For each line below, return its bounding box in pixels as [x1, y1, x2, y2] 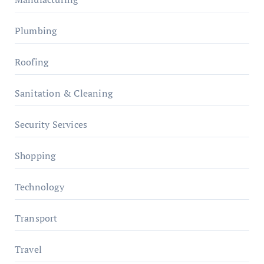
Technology [14, 180, 64, 193]
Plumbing [14, 24, 57, 37]
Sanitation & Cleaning [14, 87, 113, 100]
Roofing [14, 55, 49, 68]
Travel [14, 243, 42, 256]
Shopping [14, 149, 56, 162]
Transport [14, 212, 58, 225]
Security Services [14, 118, 88, 131]
